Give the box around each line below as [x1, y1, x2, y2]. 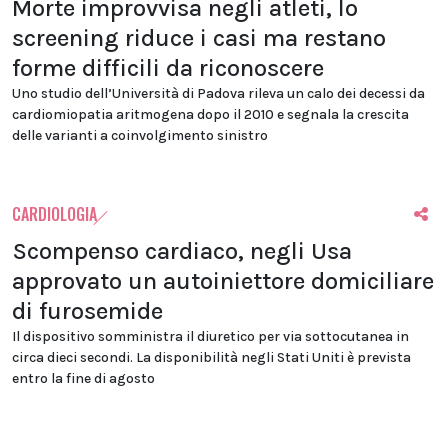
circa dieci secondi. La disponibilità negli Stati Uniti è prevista [12, 349, 411, 367]
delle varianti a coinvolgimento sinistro [12, 127, 268, 145]
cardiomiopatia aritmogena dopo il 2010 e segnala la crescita [12, 106, 409, 124]
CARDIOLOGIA [12, 202, 97, 227]
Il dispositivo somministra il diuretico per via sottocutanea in [12, 328, 409, 346]
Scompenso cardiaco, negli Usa [12, 237, 352, 266]
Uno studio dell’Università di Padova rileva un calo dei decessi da [12, 85, 425, 103]
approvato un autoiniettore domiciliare [12, 267, 434, 296]
